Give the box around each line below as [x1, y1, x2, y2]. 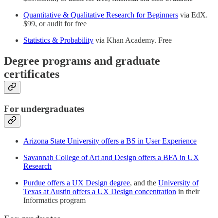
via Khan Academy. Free [93, 36, 172, 45]
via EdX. [178, 11, 208, 19]
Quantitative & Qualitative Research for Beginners [23, 11, 178, 19]
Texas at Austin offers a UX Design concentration [23, 187, 176, 196]
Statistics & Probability [23, 36, 93, 45]
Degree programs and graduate [4, 54, 160, 68]
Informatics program [23, 196, 86, 204]
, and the [130, 178, 158, 187]
